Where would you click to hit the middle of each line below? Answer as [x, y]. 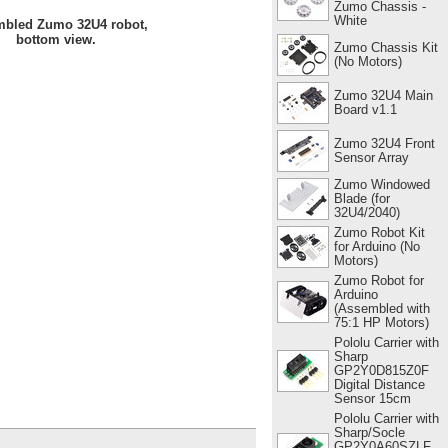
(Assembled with [381, 308]
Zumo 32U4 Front [384, 143]
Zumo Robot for [378, 280]
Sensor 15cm [372, 398]
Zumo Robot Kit [379, 232]
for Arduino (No [376, 246]
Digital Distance [379, 384]
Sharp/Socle [369, 432]
